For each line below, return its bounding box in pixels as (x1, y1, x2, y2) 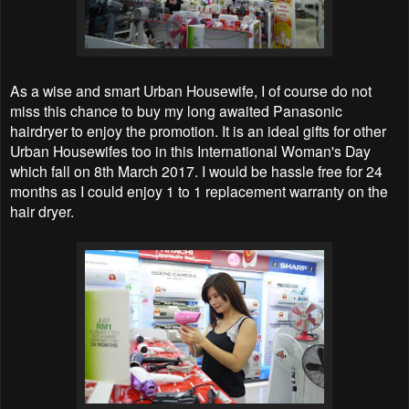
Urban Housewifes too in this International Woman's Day (10, 140, 371, 161)
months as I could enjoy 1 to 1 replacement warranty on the (10, 180, 388, 201)
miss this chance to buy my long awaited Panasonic (10, 100, 342, 121)
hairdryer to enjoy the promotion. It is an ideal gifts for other (10, 120, 386, 141)
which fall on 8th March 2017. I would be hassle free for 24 (10, 160, 383, 181)
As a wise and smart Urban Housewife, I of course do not (10, 79, 372, 100)
